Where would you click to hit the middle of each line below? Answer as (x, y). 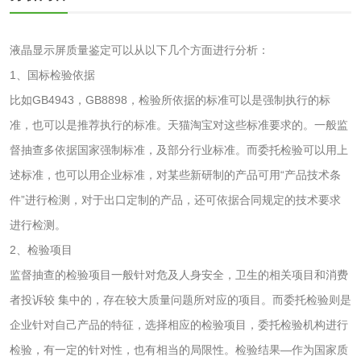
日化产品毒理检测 (293, 20)
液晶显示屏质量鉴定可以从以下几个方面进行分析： (143, 50)
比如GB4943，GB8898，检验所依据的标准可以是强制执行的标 (170, 100)
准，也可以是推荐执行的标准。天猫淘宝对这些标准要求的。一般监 (179, 124)
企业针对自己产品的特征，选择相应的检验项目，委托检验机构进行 (179, 324)
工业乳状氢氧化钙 (167, 242)
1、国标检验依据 (52, 75)
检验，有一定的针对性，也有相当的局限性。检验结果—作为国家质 (179, 349)
